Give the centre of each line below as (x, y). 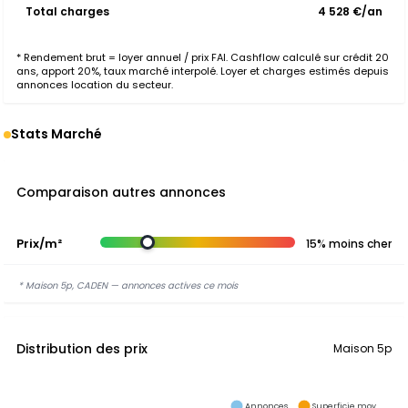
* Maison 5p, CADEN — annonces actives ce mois (128, 286)
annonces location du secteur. (95, 85)
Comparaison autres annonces (121, 192)
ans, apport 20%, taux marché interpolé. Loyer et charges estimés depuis (203, 71)
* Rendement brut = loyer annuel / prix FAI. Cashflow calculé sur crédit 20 (203, 57)
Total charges (67, 11)
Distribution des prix (82, 349)
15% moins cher (349, 244)
